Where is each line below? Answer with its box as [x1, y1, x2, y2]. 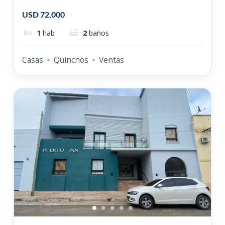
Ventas [98, 54, 124, 65]
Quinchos [53, 54, 88, 65]
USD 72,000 [22, 9, 65, 19]
